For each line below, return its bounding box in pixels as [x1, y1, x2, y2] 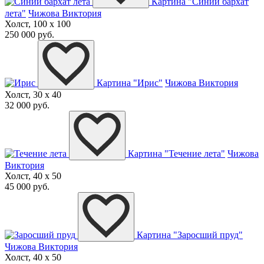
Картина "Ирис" [97, 78, 163, 88]
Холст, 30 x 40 [5, 90, 61, 100]
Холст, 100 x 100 [5, 19, 71, 29]
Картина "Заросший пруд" [137, 230, 243, 240]
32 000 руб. [5, 100, 49, 111]
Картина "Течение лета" [128, 148, 225, 159]
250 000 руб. [5, 29, 54, 40]
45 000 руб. [5, 181, 49, 192]
